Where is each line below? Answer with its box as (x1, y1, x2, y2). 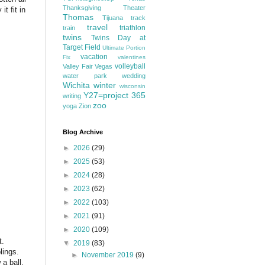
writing (63, 92, 81, 99)
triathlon (119, 24, 146, 32)
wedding (122, 72, 146, 79)
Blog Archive (63, 128, 103, 135)
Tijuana (102, 14, 123, 21)
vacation (80, 53, 108, 61)
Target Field (63, 43, 101, 51)
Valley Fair (63, 63, 93, 70)
